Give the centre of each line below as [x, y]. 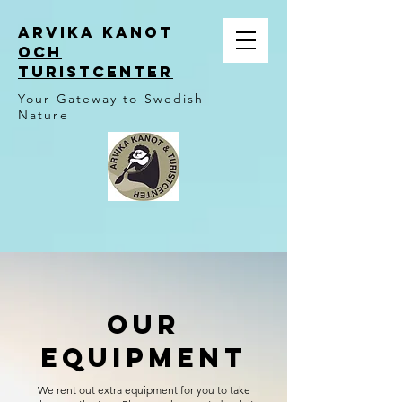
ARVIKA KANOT [96, 32]
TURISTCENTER [96, 72]
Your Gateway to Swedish [111, 99]
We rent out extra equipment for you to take [144, 390]
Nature [44, 115]
